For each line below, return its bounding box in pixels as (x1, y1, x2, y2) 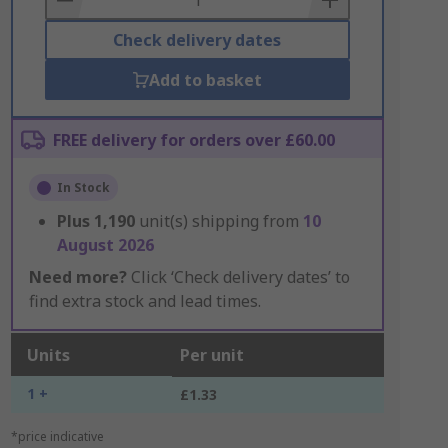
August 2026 (56, 234, 154, 256)
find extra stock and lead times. (28, 290, 261, 312)
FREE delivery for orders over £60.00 (52, 129, 335, 151)
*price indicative (10, 428, 104, 445)
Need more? (28, 266, 127, 288)
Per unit (179, 344, 244, 366)
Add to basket (148, 69, 262, 91)
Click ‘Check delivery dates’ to (126, 266, 350, 288)
